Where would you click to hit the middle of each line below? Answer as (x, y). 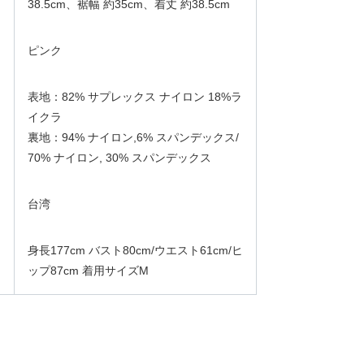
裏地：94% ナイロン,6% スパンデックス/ (133, 137)
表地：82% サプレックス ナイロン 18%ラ (135, 97)
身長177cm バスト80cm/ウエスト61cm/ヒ (135, 250)
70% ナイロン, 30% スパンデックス (119, 158)
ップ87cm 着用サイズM (88, 271)
